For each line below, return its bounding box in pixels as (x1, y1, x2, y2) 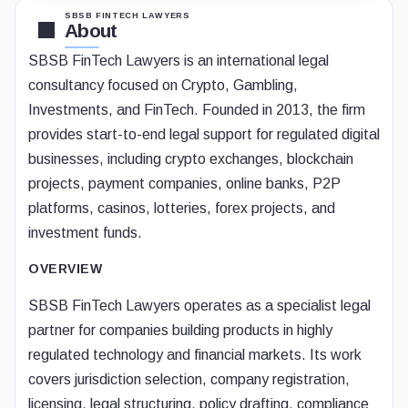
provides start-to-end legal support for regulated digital (28, 127, 380, 142)
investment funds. (28, 225, 142, 240)
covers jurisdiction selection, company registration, (28, 372, 350, 387)
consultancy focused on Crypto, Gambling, (28, 77, 298, 93)
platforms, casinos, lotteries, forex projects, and (28, 200, 335, 216)
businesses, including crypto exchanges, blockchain (28, 151, 353, 167)
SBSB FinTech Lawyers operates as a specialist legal (28, 298, 371, 313)
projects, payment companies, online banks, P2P (28, 176, 341, 191)
